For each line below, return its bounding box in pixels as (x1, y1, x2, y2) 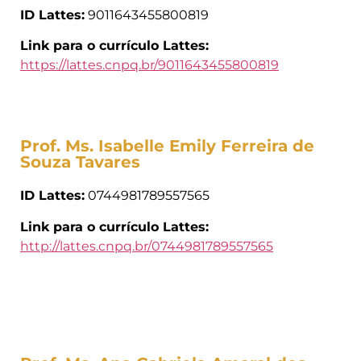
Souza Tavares (20, 152, 140, 172)
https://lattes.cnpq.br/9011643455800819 (20, 56, 279, 73)
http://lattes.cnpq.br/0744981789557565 (20, 238, 273, 254)
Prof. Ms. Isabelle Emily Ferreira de (20, 136, 314, 156)
